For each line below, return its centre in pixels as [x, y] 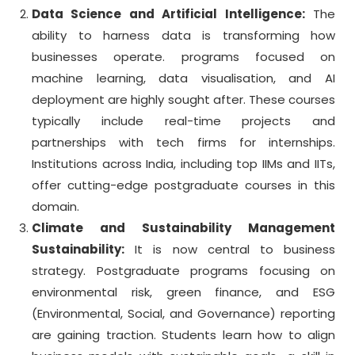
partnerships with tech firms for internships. [183, 142]
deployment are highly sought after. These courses [183, 99]
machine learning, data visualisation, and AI [183, 78]
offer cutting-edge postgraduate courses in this [183, 185]
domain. [55, 206]
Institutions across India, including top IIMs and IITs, [183, 164]
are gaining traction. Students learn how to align [183, 335]
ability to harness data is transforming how [183, 35]
